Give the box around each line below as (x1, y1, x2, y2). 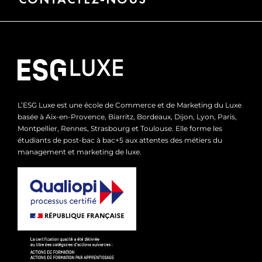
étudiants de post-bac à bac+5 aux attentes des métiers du (18, 136, 222, 145)
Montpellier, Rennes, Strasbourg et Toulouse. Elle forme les (18, 124, 222, 133)
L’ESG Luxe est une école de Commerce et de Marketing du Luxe (18, 101, 242, 110)
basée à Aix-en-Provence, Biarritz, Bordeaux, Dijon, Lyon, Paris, (18, 112, 237, 122)
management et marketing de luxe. (18, 147, 142, 157)
